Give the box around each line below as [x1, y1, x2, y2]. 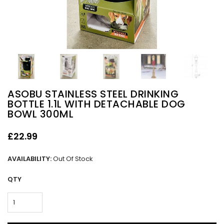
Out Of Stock [51, 154, 93, 164]
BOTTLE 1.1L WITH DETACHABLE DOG [7, 97, 185, 111]
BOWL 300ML [7, 107, 73, 121]
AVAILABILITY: [7, 154, 51, 164]
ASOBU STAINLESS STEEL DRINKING [7, 87, 178, 101]
